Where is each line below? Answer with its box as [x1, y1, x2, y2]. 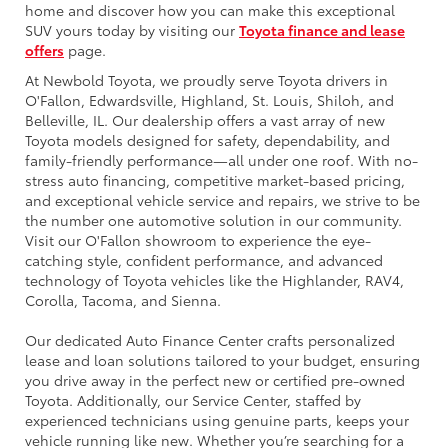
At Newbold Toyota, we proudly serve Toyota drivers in [25, 69, 388, 90]
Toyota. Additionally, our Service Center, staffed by [25, 389, 361, 410]
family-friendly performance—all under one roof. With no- [25, 149, 418, 170]
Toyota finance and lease [239, 19, 405, 40]
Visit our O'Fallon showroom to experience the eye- [25, 229, 371, 250]
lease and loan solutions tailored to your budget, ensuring [25, 349, 420, 370]
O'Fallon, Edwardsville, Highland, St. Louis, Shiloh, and [25, 89, 394, 110]
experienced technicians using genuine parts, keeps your [25, 409, 409, 430]
